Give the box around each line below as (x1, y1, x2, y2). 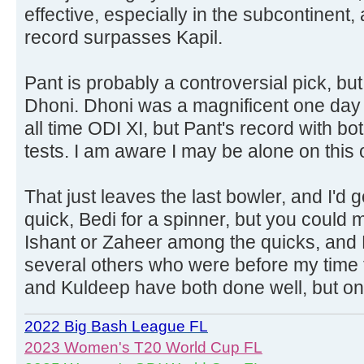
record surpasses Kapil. (24, 27, 223, 48)
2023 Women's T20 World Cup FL (24, 338, 262, 356)
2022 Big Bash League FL (24, 317, 208, 335)
